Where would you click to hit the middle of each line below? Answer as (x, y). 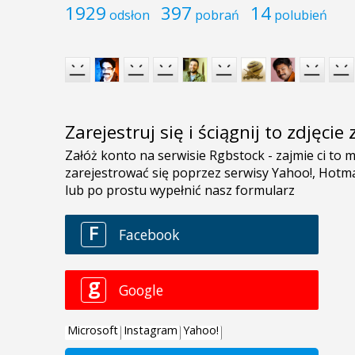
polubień (301, 15)
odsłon (130, 15)
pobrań (217, 15)
